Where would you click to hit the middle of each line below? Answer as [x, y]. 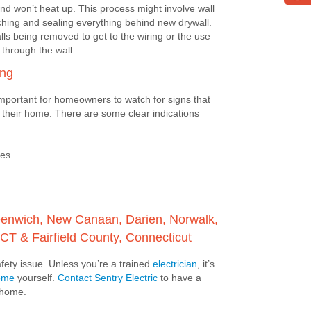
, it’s [206, 264]
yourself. [36, 278]
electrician [175, 264]
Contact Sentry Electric [108, 278]
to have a [179, 278]
